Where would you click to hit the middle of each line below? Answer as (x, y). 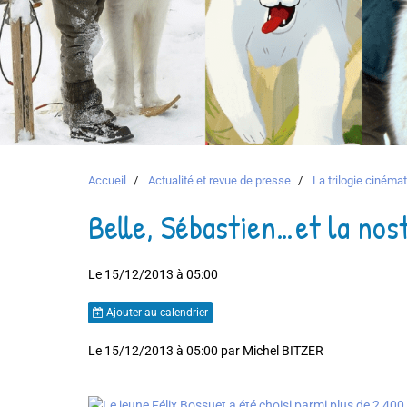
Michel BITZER (283, 351)
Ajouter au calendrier (156, 313)
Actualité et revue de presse (219, 180)
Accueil (107, 180)
